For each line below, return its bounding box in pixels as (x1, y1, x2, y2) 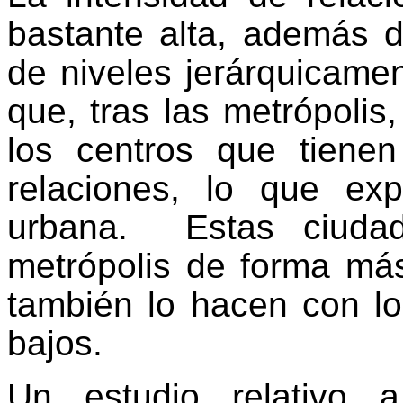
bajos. (7, 324, 103, 363)
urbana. (7, 208, 128, 247)
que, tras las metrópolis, (7, 92, 397, 131)
